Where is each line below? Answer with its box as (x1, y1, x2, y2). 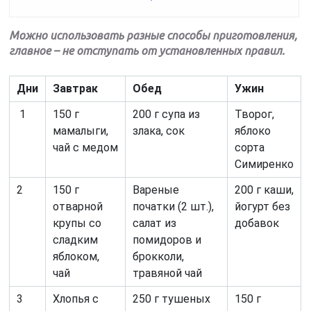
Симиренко (235, 157, 294, 171)
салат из (133, 216, 177, 230)
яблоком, (53, 249, 100, 263)
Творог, (235, 107, 275, 121)
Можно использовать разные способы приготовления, (9, 28, 298, 42)
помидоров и (133, 233, 202, 246)
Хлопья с (53, 292, 99, 305)
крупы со (53, 216, 102, 230)
